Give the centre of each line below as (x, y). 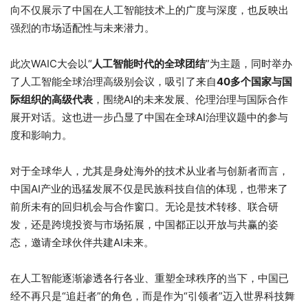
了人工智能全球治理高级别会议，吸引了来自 (113, 81)
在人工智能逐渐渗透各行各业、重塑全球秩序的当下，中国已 (150, 278)
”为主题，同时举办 (249, 63)
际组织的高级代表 (52, 99)
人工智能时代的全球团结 (149, 63)
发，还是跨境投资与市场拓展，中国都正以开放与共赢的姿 (144, 224)
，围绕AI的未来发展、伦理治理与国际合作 (190, 99)
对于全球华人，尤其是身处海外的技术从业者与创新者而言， (150, 170)
